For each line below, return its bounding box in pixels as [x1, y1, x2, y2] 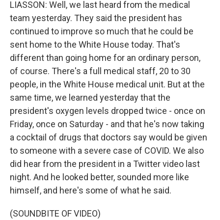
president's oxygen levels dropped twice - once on [10, 106, 205, 116]
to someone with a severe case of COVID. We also [10, 145, 204, 156]
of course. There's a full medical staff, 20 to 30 [10, 66, 191, 76]
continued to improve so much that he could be [10, 26, 193, 36]
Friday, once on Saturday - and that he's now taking [10, 119, 204, 129]
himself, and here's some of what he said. [10, 185, 171, 195]
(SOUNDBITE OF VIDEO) [10, 208, 101, 219]
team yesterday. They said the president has [10, 13, 182, 23]
